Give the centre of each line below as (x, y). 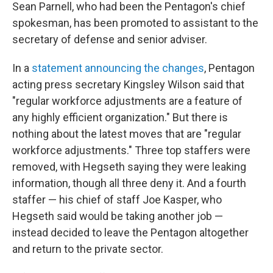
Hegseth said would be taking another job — (118, 216)
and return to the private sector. (88, 249)
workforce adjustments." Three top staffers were (131, 150)
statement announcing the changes (118, 68)
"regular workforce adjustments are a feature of (127, 101)
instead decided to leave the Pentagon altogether (130, 232)
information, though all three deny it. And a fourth (129, 183)
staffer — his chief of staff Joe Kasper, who (117, 200)
